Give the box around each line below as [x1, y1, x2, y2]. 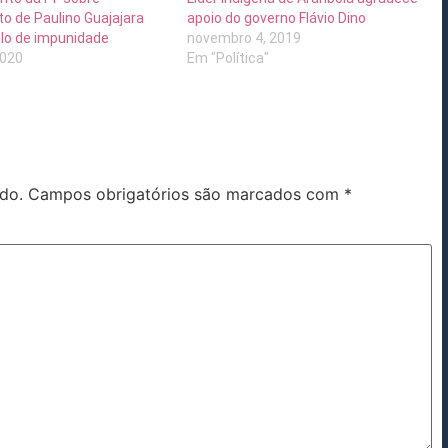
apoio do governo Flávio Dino [187, 9, 367, 26]
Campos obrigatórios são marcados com [28, 183, 344, 204]
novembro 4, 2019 [187, 29, 302, 46]
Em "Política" [187, 49, 270, 66]
